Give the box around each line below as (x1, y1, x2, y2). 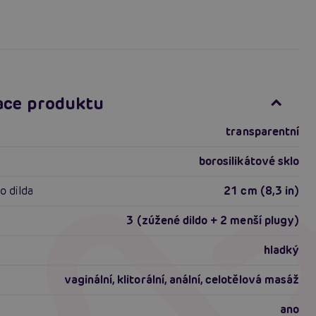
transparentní (226, 124, 299, 140)
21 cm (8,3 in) (224, 183, 299, 199)
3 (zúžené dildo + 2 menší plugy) (126, 213, 299, 229)
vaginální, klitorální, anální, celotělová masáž (63, 272, 299, 288)
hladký (263, 243, 299, 258)
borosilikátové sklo (199, 154, 299, 169)
